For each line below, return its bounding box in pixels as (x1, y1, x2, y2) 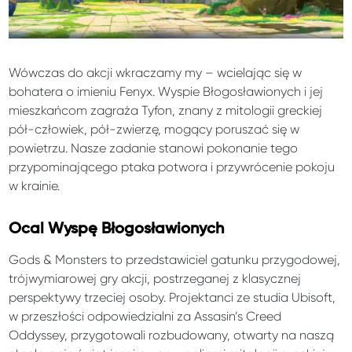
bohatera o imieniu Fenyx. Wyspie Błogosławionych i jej (9, 84, 324, 100)
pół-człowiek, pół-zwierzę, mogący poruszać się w (9, 122, 300, 137)
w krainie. (9, 178, 60, 194)
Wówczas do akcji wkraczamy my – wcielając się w (9, 65, 302, 81)
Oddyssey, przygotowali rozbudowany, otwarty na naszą (9, 328, 335, 343)
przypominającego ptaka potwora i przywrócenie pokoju (9, 159, 335, 175)
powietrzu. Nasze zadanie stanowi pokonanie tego (9, 141, 299, 156)
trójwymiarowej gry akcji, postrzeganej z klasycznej (9, 271, 302, 287)
